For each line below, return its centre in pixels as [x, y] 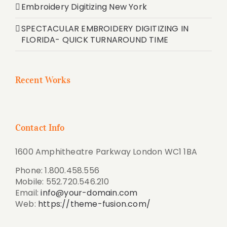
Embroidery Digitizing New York [84, 7]
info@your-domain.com [89, 193]
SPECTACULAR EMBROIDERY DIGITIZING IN [105, 29]
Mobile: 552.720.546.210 [62, 182]
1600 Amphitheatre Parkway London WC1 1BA [106, 152]
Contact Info [40, 128]
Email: [28, 193]
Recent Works [43, 80]
